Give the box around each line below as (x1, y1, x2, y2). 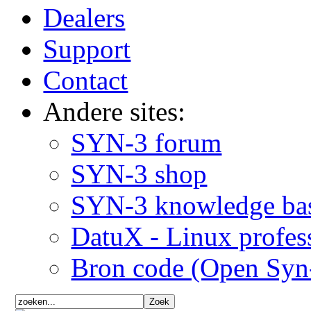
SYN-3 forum (71, 127, 222, 158)
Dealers (43, 2, 126, 33)
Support (43, 33, 131, 64)
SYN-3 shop (71, 158, 208, 189)
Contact (43, 65, 128, 95)
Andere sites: (43, 96, 186, 126)
